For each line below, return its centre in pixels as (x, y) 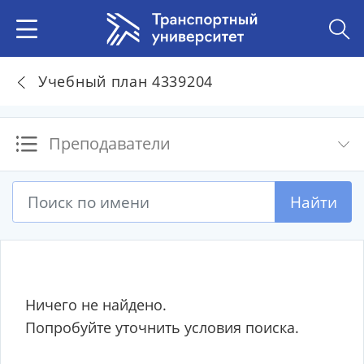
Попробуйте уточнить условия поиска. (162, 327)
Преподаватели (110, 143)
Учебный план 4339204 (126, 81)
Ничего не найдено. (96, 305)
